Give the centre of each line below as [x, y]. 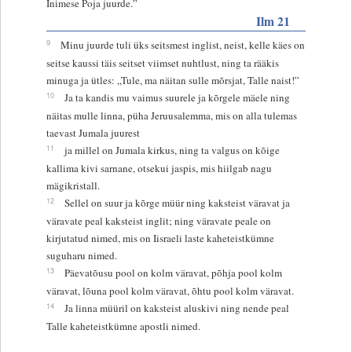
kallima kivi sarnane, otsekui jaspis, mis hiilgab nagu [159, 168]
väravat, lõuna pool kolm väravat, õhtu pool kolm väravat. [170, 290]
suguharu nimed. [81, 255]
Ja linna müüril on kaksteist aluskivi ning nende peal [176, 308]
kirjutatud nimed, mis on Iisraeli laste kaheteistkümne [160, 238]
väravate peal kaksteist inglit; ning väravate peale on [158, 220]
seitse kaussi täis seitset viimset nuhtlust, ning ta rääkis [162, 62]
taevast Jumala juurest [93, 132]
